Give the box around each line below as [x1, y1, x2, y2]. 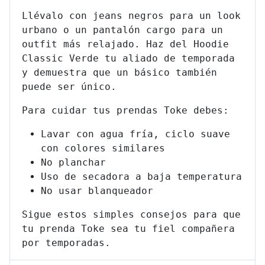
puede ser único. [22, 81, 117, 93]
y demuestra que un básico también [22, 67, 217, 79]
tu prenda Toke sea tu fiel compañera [22, 223, 235, 235]
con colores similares [41, 143, 165, 154]
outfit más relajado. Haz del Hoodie [22, 38, 229, 50]
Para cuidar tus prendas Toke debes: [22, 105, 235, 117]
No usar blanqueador [41, 185, 153, 197]
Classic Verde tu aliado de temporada [22, 53, 235, 64]
